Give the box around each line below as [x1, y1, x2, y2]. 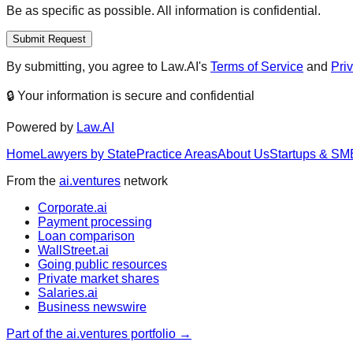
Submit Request [13, 32, 86, 45]
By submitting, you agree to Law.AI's [6, 59, 210, 73]
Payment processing [38, 214, 152, 229]
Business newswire [38, 299, 147, 314]
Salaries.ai [38, 285, 98, 299]
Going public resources [38, 257, 167, 271]
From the [6, 173, 56, 188]
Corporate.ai [38, 200, 107, 214]
